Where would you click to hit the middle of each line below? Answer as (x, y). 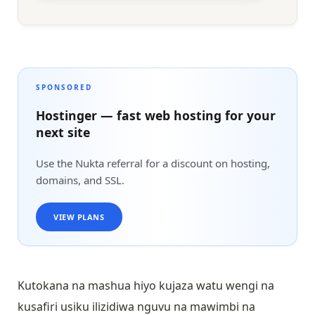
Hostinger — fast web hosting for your (156, 116)
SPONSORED (64, 88)
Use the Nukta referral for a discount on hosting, (153, 163)
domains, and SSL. (80, 180)
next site (63, 133)
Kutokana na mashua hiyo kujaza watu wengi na (146, 286)
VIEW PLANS (79, 217)
